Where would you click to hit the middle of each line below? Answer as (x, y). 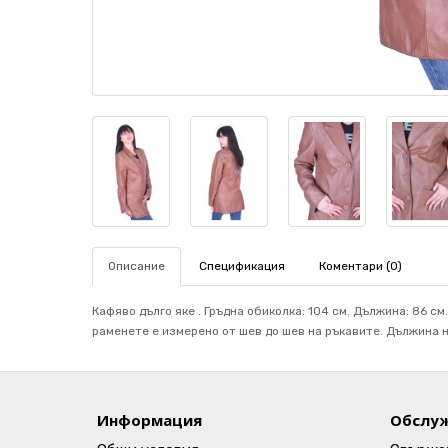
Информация (149, 420)
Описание (136, 266)
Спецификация (242, 266)
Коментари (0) (360, 266)
